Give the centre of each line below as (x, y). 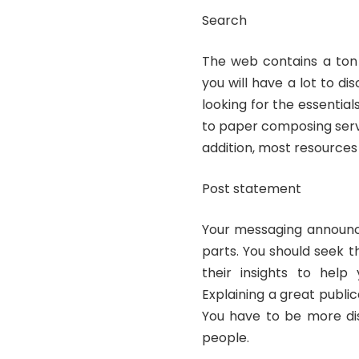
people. (226, 338)
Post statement (252, 189)
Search (224, 21)
